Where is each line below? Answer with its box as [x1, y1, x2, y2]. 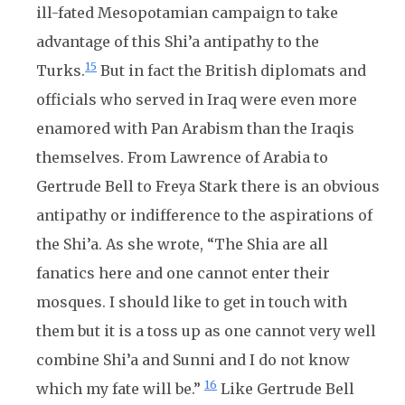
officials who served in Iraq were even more [36, 90, 357, 108]
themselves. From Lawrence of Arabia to [36, 148, 328, 166]
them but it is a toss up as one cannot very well [36, 322, 376, 340]
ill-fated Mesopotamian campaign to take [36, 4, 338, 22]
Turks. [36, 61, 85, 80]
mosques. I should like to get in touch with [36, 293, 347, 311]
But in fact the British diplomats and [97, 61, 366, 80]
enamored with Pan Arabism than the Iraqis [36, 119, 354, 137]
